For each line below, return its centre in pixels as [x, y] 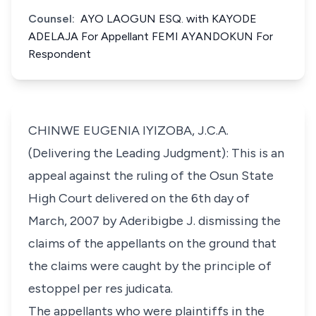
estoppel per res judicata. [101, 288]
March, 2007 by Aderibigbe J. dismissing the [154, 221]
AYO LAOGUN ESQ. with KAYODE [169, 19]
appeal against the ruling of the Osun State [151, 176]
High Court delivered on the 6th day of [139, 198]
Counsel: [51, 19]
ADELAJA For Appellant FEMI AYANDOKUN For [151, 36]
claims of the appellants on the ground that [152, 243]
